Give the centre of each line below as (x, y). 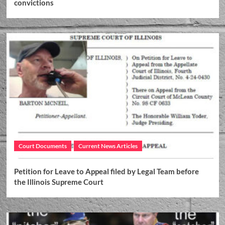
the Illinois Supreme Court (59, 182)
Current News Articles (108, 146)
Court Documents (42, 146)
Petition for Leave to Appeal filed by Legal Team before (106, 172)
